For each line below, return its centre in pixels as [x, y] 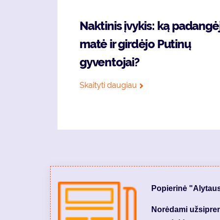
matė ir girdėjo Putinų [135, 44]
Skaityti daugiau [108, 85]
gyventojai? [110, 62]
